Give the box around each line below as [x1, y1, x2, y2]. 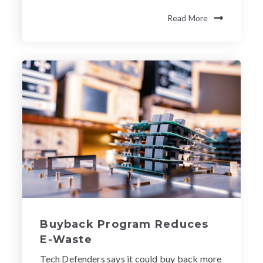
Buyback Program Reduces [40, 217, 209, 231]
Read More [167, 12, 208, 23]
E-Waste [40, 232, 92, 246]
